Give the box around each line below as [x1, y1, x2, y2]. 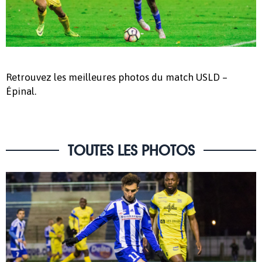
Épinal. [6, 85, 36, 97]
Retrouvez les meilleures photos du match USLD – [6, 71, 227, 83]
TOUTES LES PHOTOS [67, 141, 195, 159]
